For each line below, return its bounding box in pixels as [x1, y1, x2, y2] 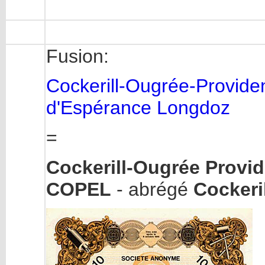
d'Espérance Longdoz [46, 97, 230, 119]
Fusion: [46, 46, 109, 67]
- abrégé [111, 178, 193, 200]
